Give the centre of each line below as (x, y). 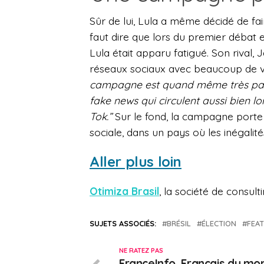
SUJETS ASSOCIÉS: (123, 224)
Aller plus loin (136, 162)
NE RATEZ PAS (141, 251)
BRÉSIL (179, 224)
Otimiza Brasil (124, 191)
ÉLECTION (219, 224)
